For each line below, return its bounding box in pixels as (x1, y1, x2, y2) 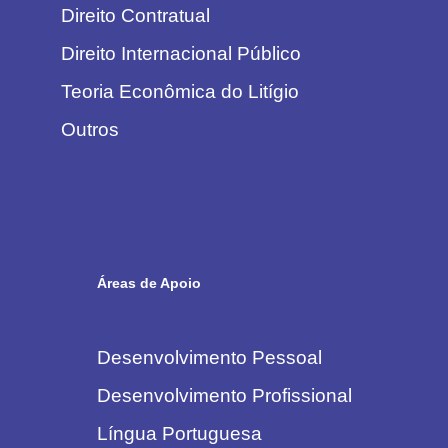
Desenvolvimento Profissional (96, 384, 352, 406)
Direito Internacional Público (60, 42, 301, 64)
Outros (60, 118, 119, 140)
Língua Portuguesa (96, 422, 262, 444)
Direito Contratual (60, 4, 210, 26)
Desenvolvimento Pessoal (96, 346, 322, 368)
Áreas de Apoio (96, 274, 201, 291)
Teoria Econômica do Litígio (60, 80, 299, 102)
